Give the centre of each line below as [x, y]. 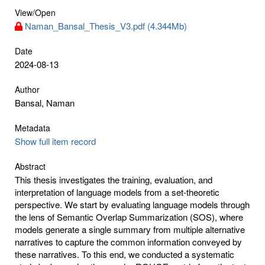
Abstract [30, 166]
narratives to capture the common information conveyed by [128, 241]
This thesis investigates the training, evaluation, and [114, 179]
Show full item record [55, 141]
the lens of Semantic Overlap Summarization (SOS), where [129, 216]
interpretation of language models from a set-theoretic [117, 192]
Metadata [33, 127]
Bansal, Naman [45, 102]
